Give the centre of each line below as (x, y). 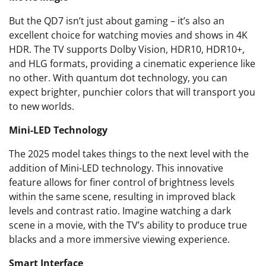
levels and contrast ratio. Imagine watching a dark (120, 211)
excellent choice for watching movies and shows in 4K (128, 35)
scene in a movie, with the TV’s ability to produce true (128, 225)
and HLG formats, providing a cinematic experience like (132, 64)
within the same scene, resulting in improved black (122, 197)
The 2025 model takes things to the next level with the (129, 154)
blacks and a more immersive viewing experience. (119, 239)
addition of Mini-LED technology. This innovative (116, 168)
